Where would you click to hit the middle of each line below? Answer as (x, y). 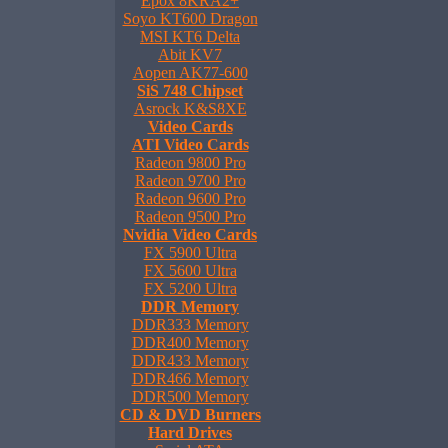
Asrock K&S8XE (190, 108)
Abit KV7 (190, 54)
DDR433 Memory (190, 360)
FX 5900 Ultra (190, 252)
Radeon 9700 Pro (190, 180)
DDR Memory (190, 306)
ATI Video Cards (190, 144)
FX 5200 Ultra (190, 288)
